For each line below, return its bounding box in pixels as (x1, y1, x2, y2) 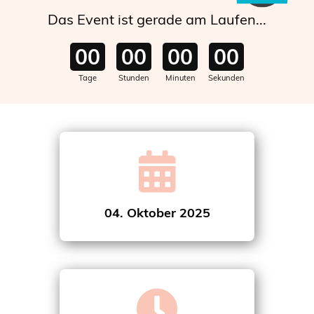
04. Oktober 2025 (104, 204, 210, 221)
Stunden (118, 72, 149, 83)
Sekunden (208, 72, 245, 83)
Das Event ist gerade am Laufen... (48, 10, 266, 28)
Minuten (165, 72, 196, 83)
